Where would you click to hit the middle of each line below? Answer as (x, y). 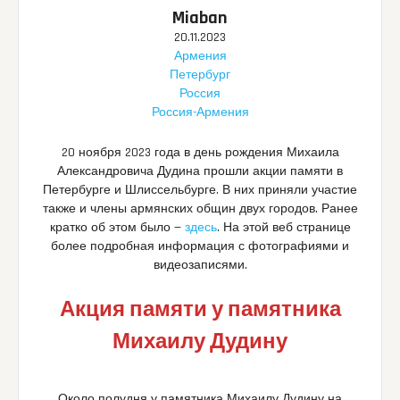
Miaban (200, 18)
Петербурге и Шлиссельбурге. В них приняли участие (200, 191)
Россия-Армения (200, 113)
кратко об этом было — (117, 228)
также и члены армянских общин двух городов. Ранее (200, 209)
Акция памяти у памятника (200, 310)
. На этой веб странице (283, 228)
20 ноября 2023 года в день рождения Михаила (200, 153)
